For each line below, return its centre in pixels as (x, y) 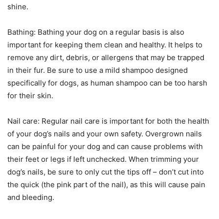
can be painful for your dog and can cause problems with (105, 147)
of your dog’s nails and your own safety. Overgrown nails (105, 134)
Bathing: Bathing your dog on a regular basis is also (96, 32)
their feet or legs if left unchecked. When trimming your (103, 159)
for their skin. (30, 96)
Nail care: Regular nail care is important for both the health (108, 121)
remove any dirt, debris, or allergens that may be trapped (106, 58)
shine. (18, 7)
